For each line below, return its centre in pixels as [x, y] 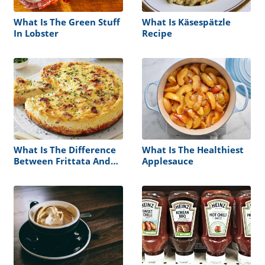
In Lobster [36, 33]
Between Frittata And [62, 161]
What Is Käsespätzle [186, 22]
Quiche [30, 172]
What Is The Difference [65, 150]
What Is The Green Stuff [67, 22]
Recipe [157, 33]
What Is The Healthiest [193, 150]
